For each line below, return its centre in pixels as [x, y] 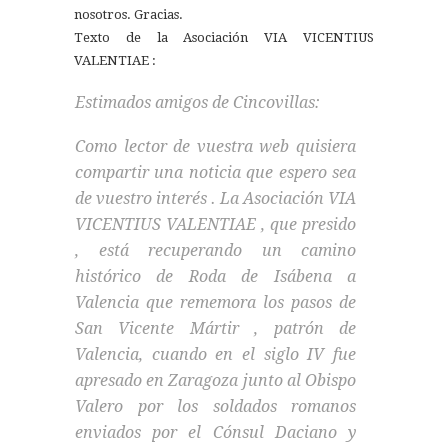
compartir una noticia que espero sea [215, 173]
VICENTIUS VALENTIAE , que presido [215, 225]
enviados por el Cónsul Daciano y [215, 433]
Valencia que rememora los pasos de [215, 303]
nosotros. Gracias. [128, 15]
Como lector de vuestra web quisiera [215, 147]
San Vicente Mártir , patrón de [215, 329]
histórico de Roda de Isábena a [215, 277]
